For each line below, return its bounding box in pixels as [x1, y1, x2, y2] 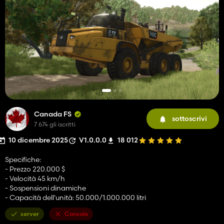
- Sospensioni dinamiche [5, 183, 86, 192]
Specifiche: [5, 154, 41, 164]
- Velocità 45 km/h [5, 173, 65, 183]
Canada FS [34, 109, 71, 118]
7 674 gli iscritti [34, 120, 75, 128]
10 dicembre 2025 [8, 135, 68, 144]
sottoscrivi [172, 114, 207, 123]
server [20, 209, 39, 217]
